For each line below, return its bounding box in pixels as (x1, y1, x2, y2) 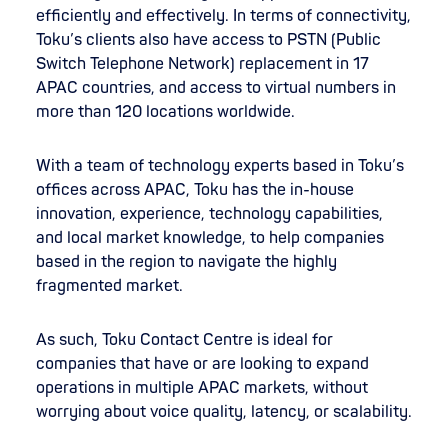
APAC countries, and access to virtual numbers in (36, 77, 396, 98)
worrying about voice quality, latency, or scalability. (36, 401, 412, 422)
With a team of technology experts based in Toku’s (36, 155, 404, 176)
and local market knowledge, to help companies (36, 227, 384, 248)
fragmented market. (36, 275, 183, 296)
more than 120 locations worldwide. (36, 101, 295, 122)
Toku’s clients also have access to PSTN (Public (36, 29, 381, 50)
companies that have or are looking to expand (36, 353, 369, 374)
